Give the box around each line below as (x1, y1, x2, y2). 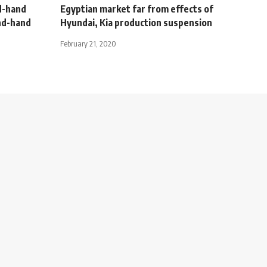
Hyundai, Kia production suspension (60, 17, 212, 29)
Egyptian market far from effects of (60, 3, 213, 15)
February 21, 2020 (60, 39, 116, 49)
